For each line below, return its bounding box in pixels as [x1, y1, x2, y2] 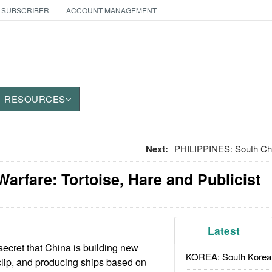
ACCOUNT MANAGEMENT [66, 5, 157, 15]
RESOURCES [4, 92, 66, 105]
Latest [208, 223, 240, 238]
